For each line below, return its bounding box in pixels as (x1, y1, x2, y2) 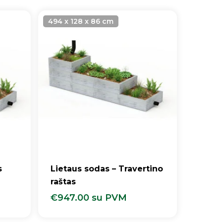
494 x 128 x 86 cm (48, 16, 114, 26)
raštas (51, 176, 76, 186)
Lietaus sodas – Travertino (51, 164, 164, 173)
